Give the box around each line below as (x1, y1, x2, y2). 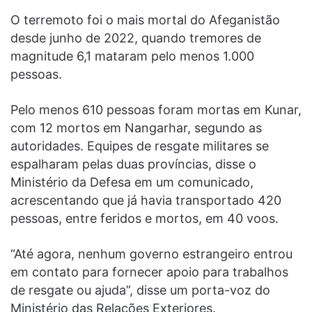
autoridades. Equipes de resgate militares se (10, 138, 269, 153)
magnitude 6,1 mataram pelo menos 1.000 (10, 48, 254, 63)
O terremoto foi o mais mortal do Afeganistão (10, 12, 280, 27)
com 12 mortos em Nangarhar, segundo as (10, 120, 262, 135)
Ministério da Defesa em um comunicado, (10, 174, 253, 189)
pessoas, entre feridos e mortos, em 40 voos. (10, 210, 279, 226)
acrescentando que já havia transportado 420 (10, 192, 281, 208)
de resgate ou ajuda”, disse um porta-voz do (10, 282, 270, 297)
